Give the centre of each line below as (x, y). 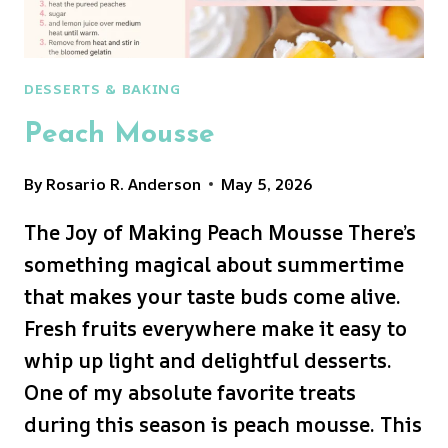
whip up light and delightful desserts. (208, 360)
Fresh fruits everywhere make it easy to (215, 328)
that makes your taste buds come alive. (212, 296)
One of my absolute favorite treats (190, 392)
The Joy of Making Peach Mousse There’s (220, 232)
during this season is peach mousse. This (223, 424)
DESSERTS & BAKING (102, 88)
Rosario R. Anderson (124, 183)
